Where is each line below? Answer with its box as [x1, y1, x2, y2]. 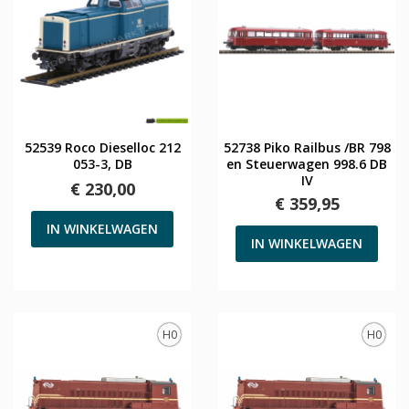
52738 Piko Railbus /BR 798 [223, 138, 391, 156]
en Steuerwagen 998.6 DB [226, 154, 387, 173]
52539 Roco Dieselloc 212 [24, 138, 181, 156]
